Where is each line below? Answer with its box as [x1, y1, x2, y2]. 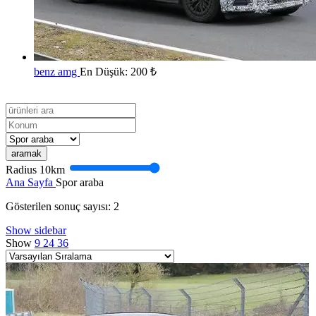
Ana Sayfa [6, 176, 56, 189]
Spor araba [56, 176, 104, 189]
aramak [11, 148, 42, 159]
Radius [6, 164, 39, 176]
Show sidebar [6, 224, 66, 237]
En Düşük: [80, 66, 130, 78]
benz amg [34, 66, 80, 78]
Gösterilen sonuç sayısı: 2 [6, 200, 119, 213]
